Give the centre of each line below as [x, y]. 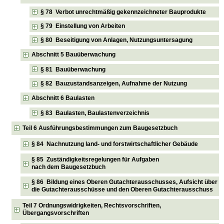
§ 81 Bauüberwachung [73, 69]
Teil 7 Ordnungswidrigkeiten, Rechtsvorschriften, [92, 206]
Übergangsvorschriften [56, 213]
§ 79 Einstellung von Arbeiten [83, 26]
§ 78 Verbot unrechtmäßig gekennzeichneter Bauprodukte [123, 12]
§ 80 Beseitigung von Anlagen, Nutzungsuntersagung [117, 40]
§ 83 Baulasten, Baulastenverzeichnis [95, 113]
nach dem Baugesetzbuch [69, 167]
